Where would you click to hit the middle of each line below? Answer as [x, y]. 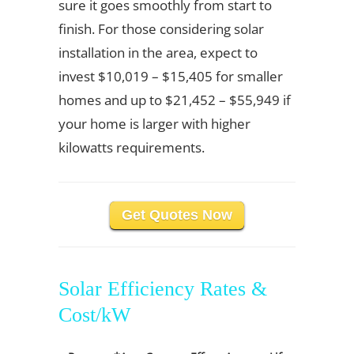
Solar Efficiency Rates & [163, 289]
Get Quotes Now [177, 215]
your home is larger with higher [154, 124]
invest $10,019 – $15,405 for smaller [171, 76]
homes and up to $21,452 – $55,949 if [175, 100]
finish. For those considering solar [161, 29]
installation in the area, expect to [158, 53]
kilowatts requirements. [132, 147]
